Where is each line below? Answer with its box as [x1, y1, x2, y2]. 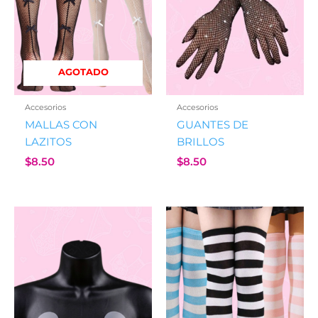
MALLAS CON [25, 118, 98, 131]
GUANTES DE [177, 118, 249, 131]
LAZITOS [25, 135, 72, 148]
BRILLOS [177, 135, 225, 148]
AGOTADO [57, 67, 109, 78]
